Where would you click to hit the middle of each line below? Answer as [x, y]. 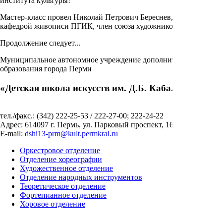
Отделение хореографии [61, 160]
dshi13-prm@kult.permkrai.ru [71, 134]
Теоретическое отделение [63, 186]
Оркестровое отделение [60, 151]
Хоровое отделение [53, 204]
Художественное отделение [66, 168]
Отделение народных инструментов [81, 177]
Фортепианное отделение [63, 195]
